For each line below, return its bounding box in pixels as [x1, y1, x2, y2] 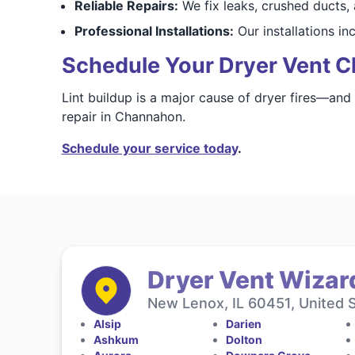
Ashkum [93, 333, 139, 346]
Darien [226, 317, 262, 330]
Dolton [226, 333, 263, 346]
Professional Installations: [74, 23, 234, 39]
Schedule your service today [61, 140, 238, 156]
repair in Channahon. [61, 109, 185, 124]
